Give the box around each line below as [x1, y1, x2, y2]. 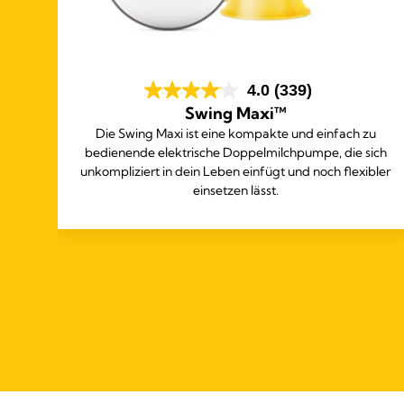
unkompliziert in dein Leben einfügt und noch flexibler [80, 163, 391, 180]
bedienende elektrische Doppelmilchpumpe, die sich [84, 144, 387, 161]
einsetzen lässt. [192, 182, 279, 199]
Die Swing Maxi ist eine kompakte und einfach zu [95, 125, 376, 142]
